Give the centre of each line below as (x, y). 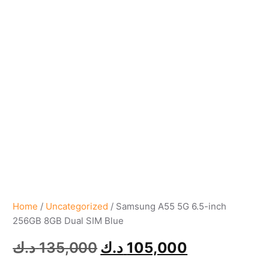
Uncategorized (77, 206)
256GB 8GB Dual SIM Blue (68, 220)
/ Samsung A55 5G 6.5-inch (168, 206)
